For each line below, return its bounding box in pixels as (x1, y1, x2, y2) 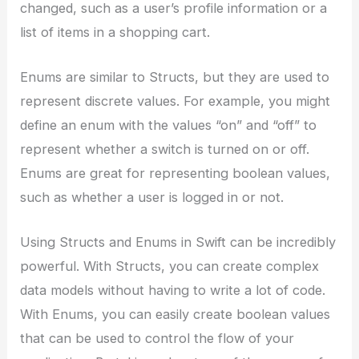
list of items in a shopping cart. (20, 23, 211, 40)
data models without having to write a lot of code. (20, 282, 326, 299)
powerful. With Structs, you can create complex (20, 258, 320, 275)
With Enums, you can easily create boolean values (20, 306, 331, 323)
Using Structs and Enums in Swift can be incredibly (20, 234, 337, 251)
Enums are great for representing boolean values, (20, 165, 331, 182)
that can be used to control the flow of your (20, 330, 295, 347)
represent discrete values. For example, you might (20, 93, 331, 110)
